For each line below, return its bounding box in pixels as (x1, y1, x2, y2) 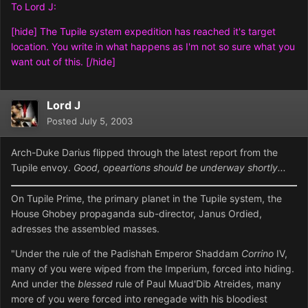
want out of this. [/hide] (11, 56, 115, 68)
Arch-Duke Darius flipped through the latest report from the (11, 146, 278, 159)
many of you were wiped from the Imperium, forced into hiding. (11, 263, 294, 275)
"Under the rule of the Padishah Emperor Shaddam (11, 247, 241, 260)
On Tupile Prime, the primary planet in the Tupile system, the (11, 192, 282, 205)
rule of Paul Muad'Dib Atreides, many (113, 278, 281, 290)
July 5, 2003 (80, 115, 133, 127)
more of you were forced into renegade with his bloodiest (11, 293, 267, 305)
